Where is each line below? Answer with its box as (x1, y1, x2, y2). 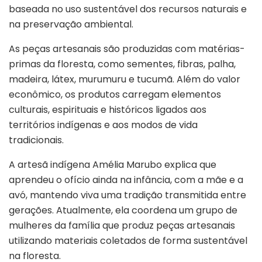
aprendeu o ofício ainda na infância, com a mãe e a (9, 173, 243, 187)
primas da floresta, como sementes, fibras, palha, (9, 57, 236, 71)
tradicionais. (9, 133, 64, 147)
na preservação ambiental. (9, 17, 133, 31)
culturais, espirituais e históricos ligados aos (9, 102, 206, 116)
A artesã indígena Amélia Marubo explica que (9, 157, 216, 171)
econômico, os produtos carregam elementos (9, 87, 221, 101)
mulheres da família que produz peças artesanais (9, 218, 235, 232)
